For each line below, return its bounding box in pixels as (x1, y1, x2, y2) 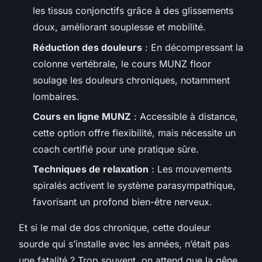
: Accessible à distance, (131, 110, 238, 122)
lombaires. (33, 90, 79, 102)
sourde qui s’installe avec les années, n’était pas (19, 238, 229, 250)
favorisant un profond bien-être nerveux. (33, 196, 212, 208)
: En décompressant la (142, 41, 243, 53)
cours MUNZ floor (132, 57, 211, 70)
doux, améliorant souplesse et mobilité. (33, 21, 206, 33)
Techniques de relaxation (33, 163, 149, 175)
